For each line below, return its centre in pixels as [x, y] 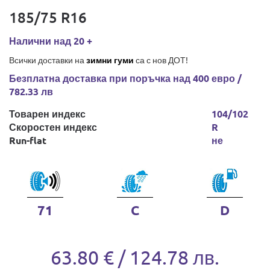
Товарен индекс [47, 114]
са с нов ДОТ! [161, 60]
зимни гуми [110, 60]
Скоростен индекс [53, 127]
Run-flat [28, 140]
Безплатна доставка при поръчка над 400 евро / [125, 78]
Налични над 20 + [51, 41]
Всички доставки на [48, 60]
